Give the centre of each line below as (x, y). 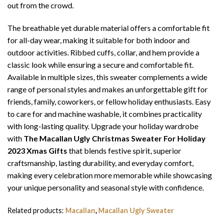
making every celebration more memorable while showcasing (110, 175)
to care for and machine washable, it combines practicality (105, 114)
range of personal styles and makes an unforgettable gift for (108, 89)
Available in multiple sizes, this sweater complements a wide (107, 77)
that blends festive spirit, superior (124, 151)
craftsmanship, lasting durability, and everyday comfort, (100, 163)
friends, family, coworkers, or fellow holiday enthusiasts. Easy (109, 102)
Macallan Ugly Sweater (136, 210)
